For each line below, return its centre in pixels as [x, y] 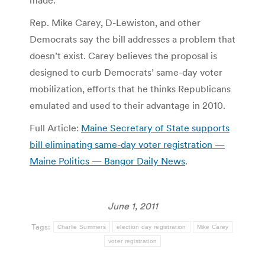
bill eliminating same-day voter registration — [127, 144]
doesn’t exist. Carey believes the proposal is [123, 55]
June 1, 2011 [132, 206]
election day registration [151, 227]
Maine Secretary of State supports [155, 127]
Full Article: [55, 127]
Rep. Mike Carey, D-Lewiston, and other [115, 22]
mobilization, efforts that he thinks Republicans [130, 88]
